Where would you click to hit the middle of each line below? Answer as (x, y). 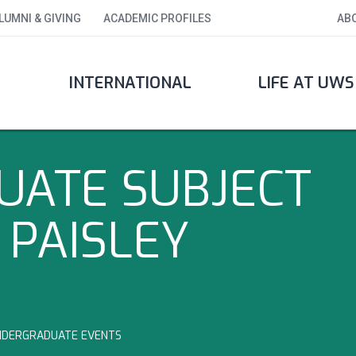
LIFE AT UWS (306, 83)
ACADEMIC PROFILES (157, 18)
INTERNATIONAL (130, 83)
